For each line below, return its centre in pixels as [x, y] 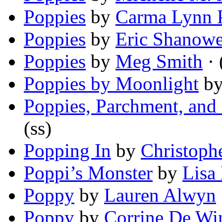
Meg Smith [159, 61]
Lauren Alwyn [160, 195]
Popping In [67, 151]
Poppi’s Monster [88, 173]
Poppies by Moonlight [111, 84]
